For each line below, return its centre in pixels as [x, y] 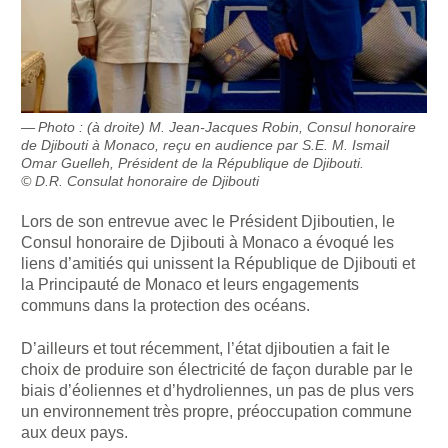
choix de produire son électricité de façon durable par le [217, 369]
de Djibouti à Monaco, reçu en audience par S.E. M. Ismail [205, 144]
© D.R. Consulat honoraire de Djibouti [140, 180]
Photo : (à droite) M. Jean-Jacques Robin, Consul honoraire [226, 126]
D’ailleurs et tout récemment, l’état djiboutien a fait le [206, 348]
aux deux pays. [75, 432]
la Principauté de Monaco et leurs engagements [190, 285]
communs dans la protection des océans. [166, 306]
